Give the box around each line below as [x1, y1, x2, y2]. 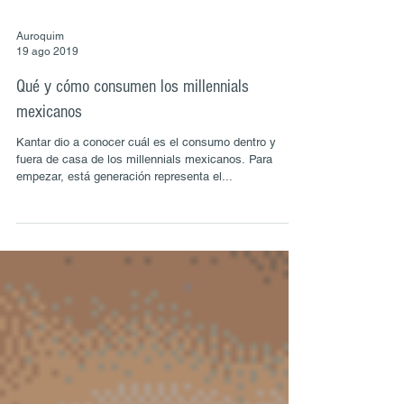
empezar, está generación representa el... [16, 209, 233, 223]
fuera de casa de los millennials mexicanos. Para [16, 192, 272, 206]
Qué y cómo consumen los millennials [16, 116, 249, 136]
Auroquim [16, 69, 64, 82]
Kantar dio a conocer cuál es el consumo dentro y [16, 175, 276, 188]
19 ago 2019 [16, 84, 78, 97]
